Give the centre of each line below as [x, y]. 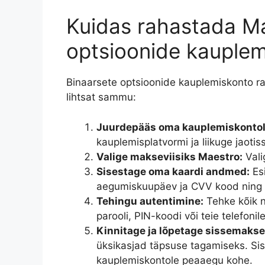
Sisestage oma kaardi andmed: [173, 171]
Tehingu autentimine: [150, 201]
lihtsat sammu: [101, 97]
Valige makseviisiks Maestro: [169, 156]
